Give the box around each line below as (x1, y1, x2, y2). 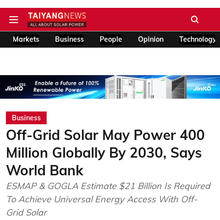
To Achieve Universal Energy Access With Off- (6, 193, 197, 205)
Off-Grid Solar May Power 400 (6, 126, 205, 143)
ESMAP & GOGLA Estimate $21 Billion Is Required (6, 180, 210, 192)
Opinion (138, 35, 164, 44)
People (100, 35, 122, 44)
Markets (13, 35, 39, 44)
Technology (179, 35, 217, 44)
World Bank (6, 162, 83, 179)
